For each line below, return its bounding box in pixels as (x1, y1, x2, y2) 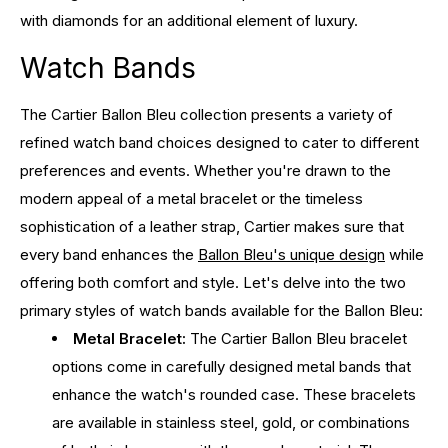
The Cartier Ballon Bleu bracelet (186, 328, 407, 348)
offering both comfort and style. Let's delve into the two (20, 272, 406, 292)
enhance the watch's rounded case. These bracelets (52, 384, 416, 404)
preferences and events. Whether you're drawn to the (20, 160, 391, 180)
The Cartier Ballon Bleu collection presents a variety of (20, 104, 393, 124)
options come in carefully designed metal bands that (52, 356, 411, 376)
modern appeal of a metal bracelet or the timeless (20, 188, 363, 208)
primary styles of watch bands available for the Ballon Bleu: (20, 300, 423, 320)
